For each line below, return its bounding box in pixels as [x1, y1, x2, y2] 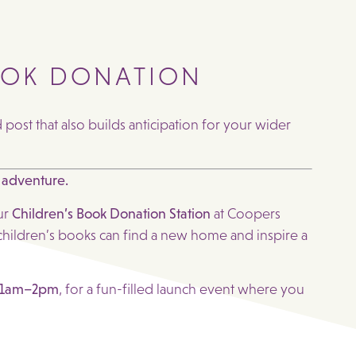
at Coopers [211, 205, 281, 222]
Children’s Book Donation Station [12, 205, 211, 222]
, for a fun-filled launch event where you [59, 281, 304, 298]
